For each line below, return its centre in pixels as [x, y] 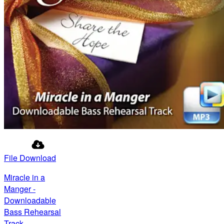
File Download [30, 158]
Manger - [20, 189]
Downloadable [30, 200]
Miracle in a [24, 177]
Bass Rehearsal [32, 212]
